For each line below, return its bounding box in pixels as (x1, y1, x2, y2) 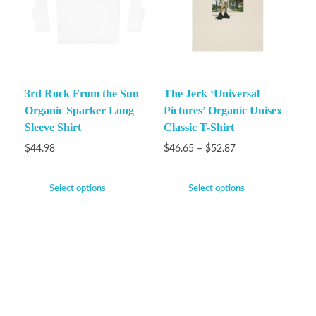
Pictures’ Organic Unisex (163, 104, 282, 117)
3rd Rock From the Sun (25, 87, 139, 100)
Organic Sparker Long (25, 104, 134, 117)
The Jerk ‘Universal (163, 87, 260, 100)
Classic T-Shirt (163, 121, 234, 134)
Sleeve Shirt (25, 121, 81, 134)
